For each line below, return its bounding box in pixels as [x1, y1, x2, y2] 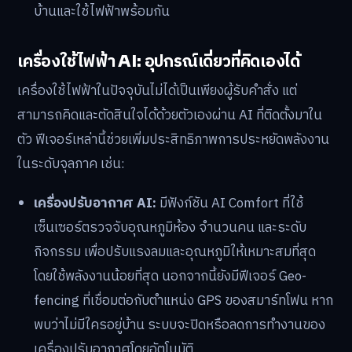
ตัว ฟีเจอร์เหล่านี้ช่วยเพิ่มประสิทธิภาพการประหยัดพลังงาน [17, 129, 329, 152]
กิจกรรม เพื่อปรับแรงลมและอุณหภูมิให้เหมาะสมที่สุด [34, 240, 317, 263]
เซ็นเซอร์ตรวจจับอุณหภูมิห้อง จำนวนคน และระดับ [34, 216, 307, 239]
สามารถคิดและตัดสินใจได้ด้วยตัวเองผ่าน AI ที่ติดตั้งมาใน [17, 104, 322, 127]
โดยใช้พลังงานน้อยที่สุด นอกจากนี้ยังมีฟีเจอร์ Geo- [34, 265, 307, 288]
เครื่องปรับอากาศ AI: [34, 192, 157, 214]
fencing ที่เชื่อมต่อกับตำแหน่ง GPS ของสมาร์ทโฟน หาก [34, 289, 334, 312]
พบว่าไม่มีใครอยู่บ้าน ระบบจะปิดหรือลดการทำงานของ [34, 313, 326, 336]
